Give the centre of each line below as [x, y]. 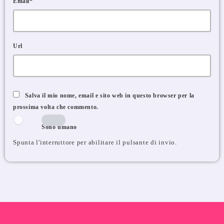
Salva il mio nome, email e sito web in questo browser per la [109, 96]
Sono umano [59, 127]
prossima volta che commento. [56, 107]
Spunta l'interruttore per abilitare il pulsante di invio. [95, 143]
